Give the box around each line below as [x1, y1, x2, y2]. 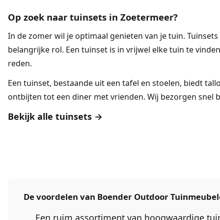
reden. [8, 58, 32, 69]
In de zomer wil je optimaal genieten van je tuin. [8, 30, 187, 42]
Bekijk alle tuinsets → [8, 110, 103, 123]
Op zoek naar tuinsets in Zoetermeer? [8, 11, 178, 24]
